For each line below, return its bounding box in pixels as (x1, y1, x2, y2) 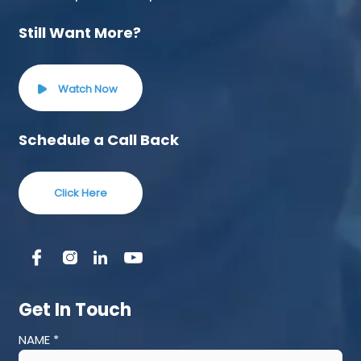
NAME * (18, 331, 59, 349)
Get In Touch (18, 297, 131, 323)
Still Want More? (18, 23, 141, 43)
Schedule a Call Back (18, 130, 179, 151)
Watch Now (55, 81, 118, 98)
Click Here (53, 185, 107, 201)
